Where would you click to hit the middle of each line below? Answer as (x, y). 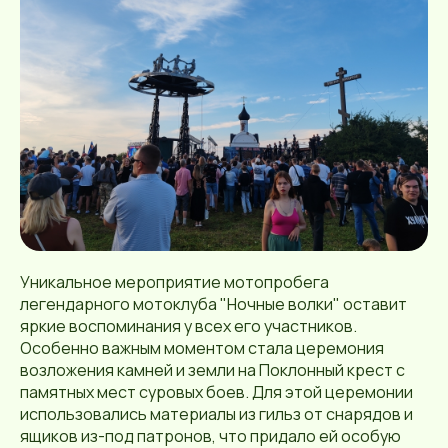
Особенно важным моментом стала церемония (202, 348)
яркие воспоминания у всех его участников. (188, 326)
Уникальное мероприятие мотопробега (174, 282)
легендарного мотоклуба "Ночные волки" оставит (213, 304)
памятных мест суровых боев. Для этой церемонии (216, 392)
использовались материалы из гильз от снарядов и (216, 414)
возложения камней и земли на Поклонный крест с (212, 370)
